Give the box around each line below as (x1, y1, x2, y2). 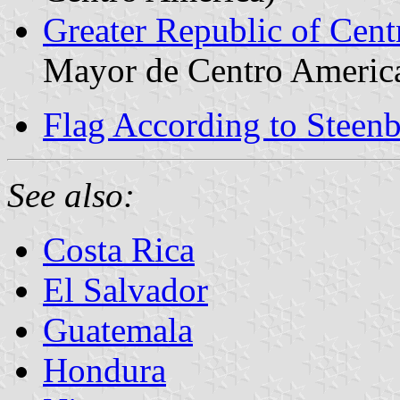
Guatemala (43, 310, 193, 349)
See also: (7, 175, 135, 214)
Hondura (43, 350, 166, 389)
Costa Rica (43, 229, 195, 269)
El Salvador (43, 270, 208, 309)
